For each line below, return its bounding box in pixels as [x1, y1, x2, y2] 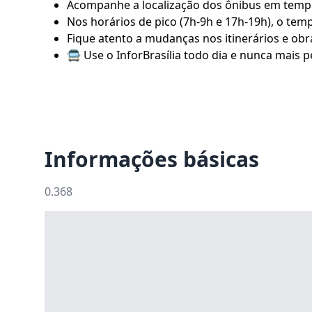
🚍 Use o [67, 47, 116, 63]
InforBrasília [116, 47, 181, 63]
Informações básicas [45, 145, 259, 173]
